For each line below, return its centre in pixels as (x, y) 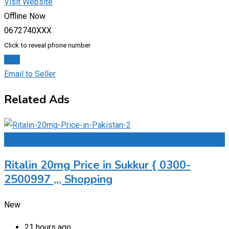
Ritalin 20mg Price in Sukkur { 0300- (97, 165)
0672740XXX (28, 30)
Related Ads (37, 99)
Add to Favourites (36, 139)
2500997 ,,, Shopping (58, 179)
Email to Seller (30, 74)
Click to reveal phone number (47, 45)
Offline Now (25, 16)
